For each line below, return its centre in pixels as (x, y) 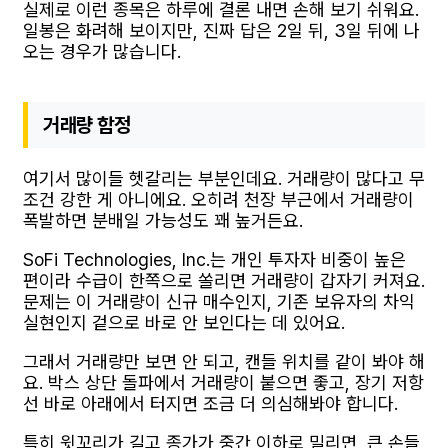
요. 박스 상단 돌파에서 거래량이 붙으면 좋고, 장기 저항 (223, 382)
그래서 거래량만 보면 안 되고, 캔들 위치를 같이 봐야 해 (224, 361)
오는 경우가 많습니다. (102, 51)
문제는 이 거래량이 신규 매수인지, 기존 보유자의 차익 (219, 301)
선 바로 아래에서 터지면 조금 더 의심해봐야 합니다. (210, 403)
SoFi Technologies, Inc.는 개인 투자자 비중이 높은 (214, 259)
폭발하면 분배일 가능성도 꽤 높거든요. (163, 220)
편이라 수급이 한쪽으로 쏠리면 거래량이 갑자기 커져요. (224, 280)
